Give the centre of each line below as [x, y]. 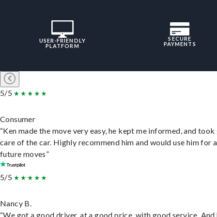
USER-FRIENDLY [62, 40]
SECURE [180, 38]
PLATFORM [62, 46]
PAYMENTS [180, 44]
